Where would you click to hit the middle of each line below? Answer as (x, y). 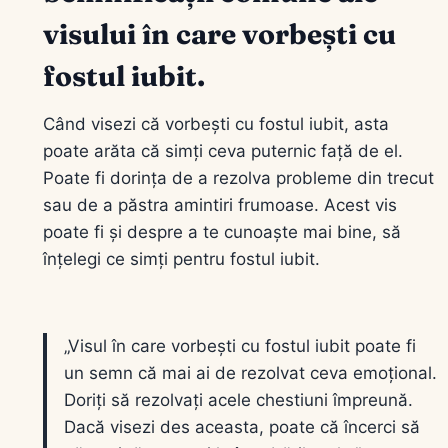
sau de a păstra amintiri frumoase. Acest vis (220, 204)
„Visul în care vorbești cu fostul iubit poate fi (240, 345)
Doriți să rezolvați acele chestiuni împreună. (238, 399)
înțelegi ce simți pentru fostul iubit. (181, 258)
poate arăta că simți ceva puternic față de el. (223, 150)
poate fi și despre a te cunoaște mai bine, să (222, 231)
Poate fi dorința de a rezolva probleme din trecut (238, 177)
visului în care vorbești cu (219, 33)
